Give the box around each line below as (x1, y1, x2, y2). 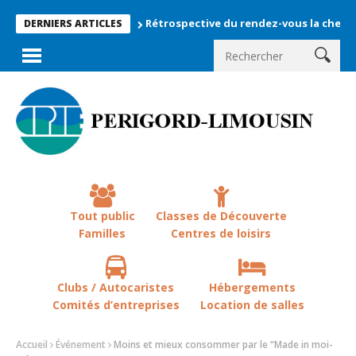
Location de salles (199, 296, 304, 312)
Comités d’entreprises (52, 296, 180, 312)
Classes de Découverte (155, 207, 287, 223)
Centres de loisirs (171, 225, 271, 241)
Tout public (69, 207, 135, 223)
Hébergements (208, 279, 296, 295)
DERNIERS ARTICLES (24, 17, 122, 30)
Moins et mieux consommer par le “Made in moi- (114, 338, 333, 352)
